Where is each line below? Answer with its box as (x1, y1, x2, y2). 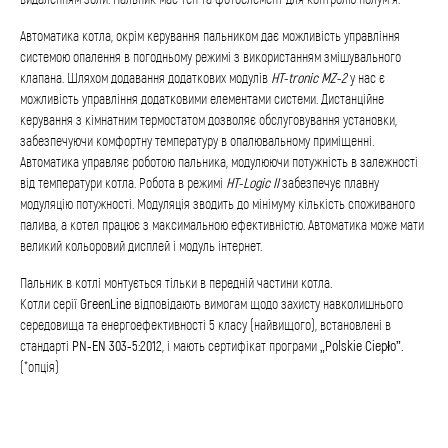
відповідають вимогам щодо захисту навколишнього (131, 295, 403, 312)
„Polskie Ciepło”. (317, 337, 404, 354)
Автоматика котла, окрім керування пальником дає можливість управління (20, 27, 400, 44)
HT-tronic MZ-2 (271, 69, 347, 86)
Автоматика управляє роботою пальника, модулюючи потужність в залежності (20, 153, 418, 170)
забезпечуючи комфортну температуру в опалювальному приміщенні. (20, 132, 374, 149)
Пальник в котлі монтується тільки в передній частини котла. (20, 274, 332, 291)
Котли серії (20, 295, 80, 312)
